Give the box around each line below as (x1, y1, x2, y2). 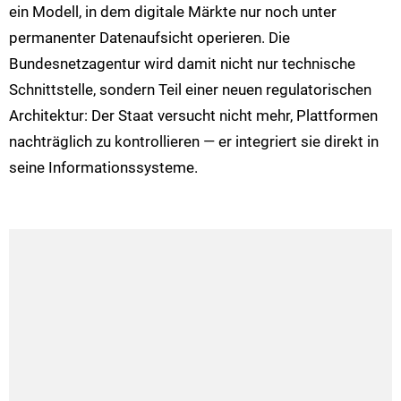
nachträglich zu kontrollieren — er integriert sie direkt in (9, 132, 379, 151)
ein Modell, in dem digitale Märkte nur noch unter (9, 3, 337, 21)
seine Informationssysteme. (9, 158, 198, 177)
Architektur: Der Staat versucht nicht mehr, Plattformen (9, 107, 378, 125)
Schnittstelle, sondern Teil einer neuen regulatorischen (9, 81, 371, 99)
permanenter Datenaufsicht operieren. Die (9, 29, 290, 47)
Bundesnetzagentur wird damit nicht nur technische (9, 55, 355, 73)
